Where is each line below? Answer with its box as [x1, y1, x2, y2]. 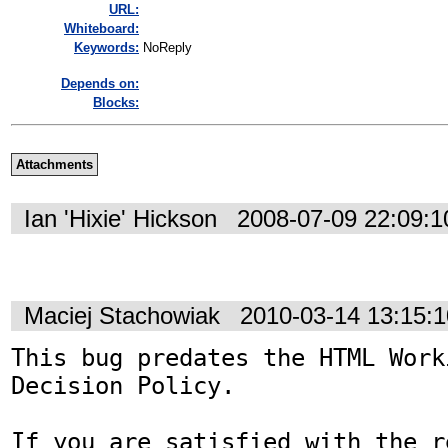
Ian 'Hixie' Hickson [24, 204, 217, 232]
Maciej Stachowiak [24, 302, 220, 330]
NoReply [143, 40, 192, 56]
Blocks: [93, 95, 139, 111]
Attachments [15, 157, 93, 173]
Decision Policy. [11, 372, 235, 401]
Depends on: [61, 76, 139, 92]
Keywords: [74, 40, 139, 56]
